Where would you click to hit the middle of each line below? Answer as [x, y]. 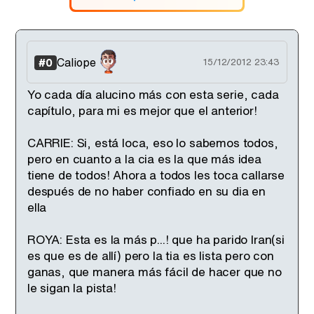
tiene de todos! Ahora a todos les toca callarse [156, 175]
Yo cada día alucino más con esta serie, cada [153, 94]
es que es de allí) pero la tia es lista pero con [151, 255]
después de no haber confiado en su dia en [147, 191]
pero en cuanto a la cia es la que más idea [144, 159]
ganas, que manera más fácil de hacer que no [155, 272]
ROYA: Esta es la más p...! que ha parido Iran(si [156, 239]
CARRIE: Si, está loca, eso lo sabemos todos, [153, 143]
